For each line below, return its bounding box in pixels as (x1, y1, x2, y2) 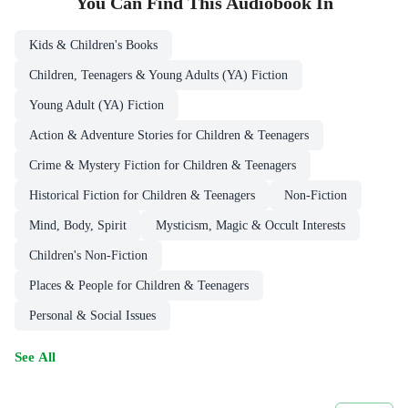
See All (15, 349, 56, 365)
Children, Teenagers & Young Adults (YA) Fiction (29, 68, 288, 83)
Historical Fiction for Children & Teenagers (29, 189, 255, 203)
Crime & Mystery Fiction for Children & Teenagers (29, 158, 296, 173)
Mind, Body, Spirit (29, 219, 127, 233)
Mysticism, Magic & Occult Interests (156, 219, 345, 233)
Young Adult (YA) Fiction (29, 98, 164, 113)
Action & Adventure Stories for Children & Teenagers (29, 128, 309, 143)
